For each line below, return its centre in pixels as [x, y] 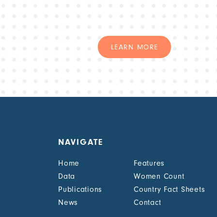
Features [149, 163]
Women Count [159, 177]
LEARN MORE [134, 47]
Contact [147, 203]
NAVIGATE [81, 142]
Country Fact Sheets [170, 190]
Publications [80, 190]
